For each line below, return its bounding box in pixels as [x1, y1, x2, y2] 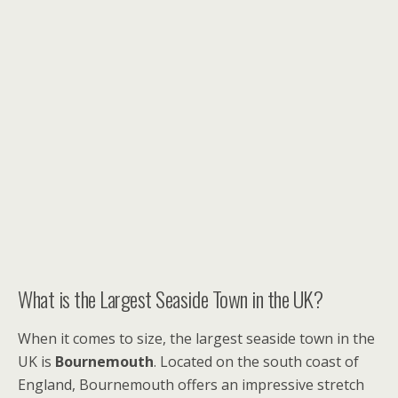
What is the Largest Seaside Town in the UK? [18, 283, 323, 314]
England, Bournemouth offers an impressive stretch [18, 375, 364, 394]
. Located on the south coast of [154, 352, 359, 371]
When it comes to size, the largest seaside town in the [18, 329, 375, 348]
